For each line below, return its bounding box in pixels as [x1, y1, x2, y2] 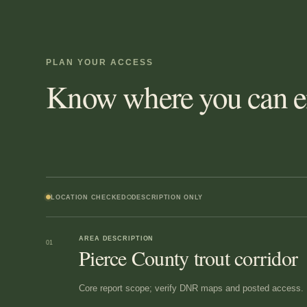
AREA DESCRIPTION [79, 235, 154, 243]
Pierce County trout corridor [79, 244, 298, 272]
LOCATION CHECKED [51, 193, 127, 201]
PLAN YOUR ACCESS [46, 58, 153, 66]
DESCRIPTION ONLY [131, 193, 204, 201]
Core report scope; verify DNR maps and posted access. [79, 282, 304, 293]
